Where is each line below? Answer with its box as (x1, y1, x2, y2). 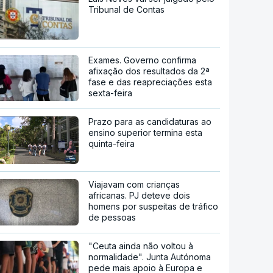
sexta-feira (88, 88, 133, 99)
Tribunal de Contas (88, 4, 165, 15)
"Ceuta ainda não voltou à (88, 241, 194, 252)
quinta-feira (88, 138, 135, 149)
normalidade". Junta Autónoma (88, 252, 211, 263)
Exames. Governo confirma (88, 55, 197, 66)
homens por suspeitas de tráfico (88, 201, 219, 212)
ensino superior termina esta (88, 127, 203, 138)
